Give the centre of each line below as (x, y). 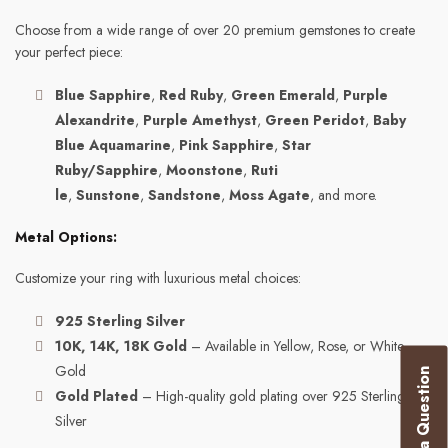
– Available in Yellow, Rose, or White (295, 346)
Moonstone (204, 170)
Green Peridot (315, 120)
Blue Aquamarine (113, 145)
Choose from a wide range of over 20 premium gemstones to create (215, 30)
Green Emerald (283, 95)
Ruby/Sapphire (106, 170)
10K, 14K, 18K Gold (121, 346)
